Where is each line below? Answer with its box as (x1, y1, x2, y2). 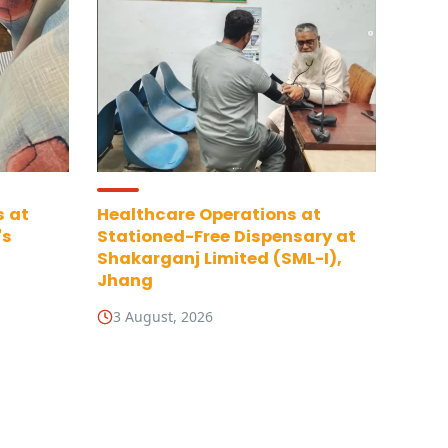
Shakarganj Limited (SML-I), (97, 247, 342, 270)
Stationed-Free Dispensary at (97, 225, 356, 248)
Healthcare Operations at (97, 203, 321, 226)
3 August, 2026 (113, 307, 213, 326)
